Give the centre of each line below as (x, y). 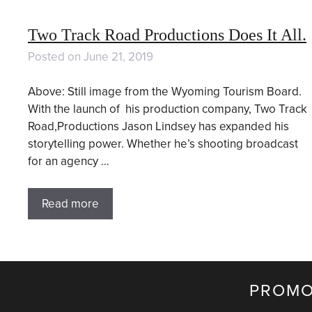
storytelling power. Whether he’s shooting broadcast (163, 144)
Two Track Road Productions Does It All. (167, 34)
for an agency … (69, 162)
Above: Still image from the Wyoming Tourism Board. (165, 92)
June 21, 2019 (118, 56)
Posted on (56, 56)
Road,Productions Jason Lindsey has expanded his (158, 127)
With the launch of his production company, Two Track (167, 109)
